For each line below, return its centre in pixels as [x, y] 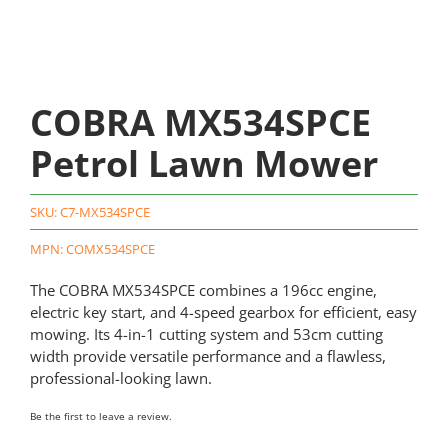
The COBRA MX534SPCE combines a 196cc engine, [203, 290]
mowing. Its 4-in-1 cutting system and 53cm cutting [206, 334]
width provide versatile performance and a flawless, [207, 356]
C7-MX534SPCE [104, 212]
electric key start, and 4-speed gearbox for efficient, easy [223, 312]
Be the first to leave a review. [100, 416]
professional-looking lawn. [120, 378]
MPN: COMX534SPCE [92, 249]
